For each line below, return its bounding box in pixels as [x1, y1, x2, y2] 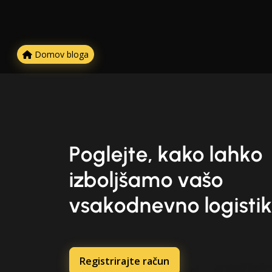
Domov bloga [32, 49, 89, 60]
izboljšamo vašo [69, 167, 224, 192]
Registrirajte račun [80, 254, 169, 268]
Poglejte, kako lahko [69, 141, 263, 167]
